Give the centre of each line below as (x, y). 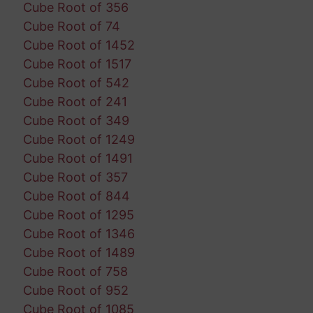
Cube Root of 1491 (78, 158)
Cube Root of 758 (75, 271)
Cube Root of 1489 (79, 252)
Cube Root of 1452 (79, 45)
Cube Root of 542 (76, 82)
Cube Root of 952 (75, 290)
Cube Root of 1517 (77, 64)
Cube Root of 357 (75, 177)
